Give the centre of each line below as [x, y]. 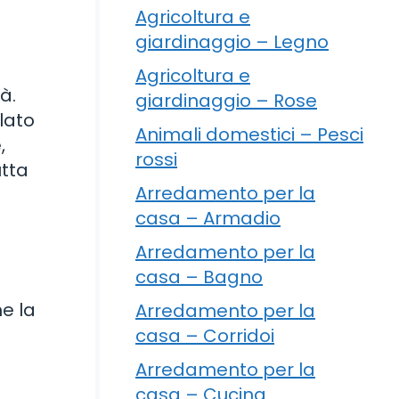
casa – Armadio [208, 218]
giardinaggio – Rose [226, 100]
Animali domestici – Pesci [249, 134]
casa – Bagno [199, 277]
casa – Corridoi [205, 335]
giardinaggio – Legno [232, 41]
